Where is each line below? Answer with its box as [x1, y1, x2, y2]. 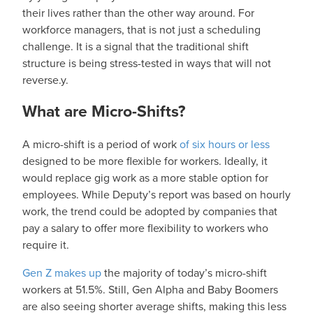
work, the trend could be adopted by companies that [22, 203, 277, 220]
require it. [22, 237, 72, 254]
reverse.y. [22, 72, 71, 89]
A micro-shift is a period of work [22, 136, 180, 153]
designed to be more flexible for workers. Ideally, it [22, 153, 268, 170]
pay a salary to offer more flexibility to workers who [22, 220, 268, 237]
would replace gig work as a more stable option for [22, 170, 268, 187]
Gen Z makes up [22, 265, 101, 282]
